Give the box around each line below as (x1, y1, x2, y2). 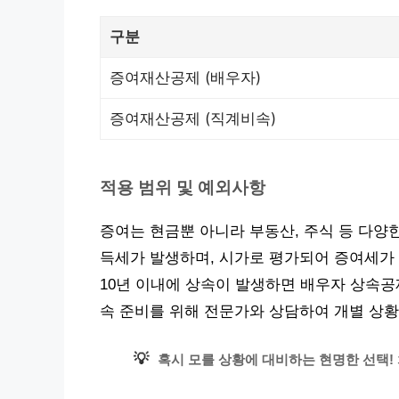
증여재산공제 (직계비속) (110, 110, 276, 128)
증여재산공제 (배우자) (110, 69, 261, 87)
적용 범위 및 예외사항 (100, 178, 265, 198)
